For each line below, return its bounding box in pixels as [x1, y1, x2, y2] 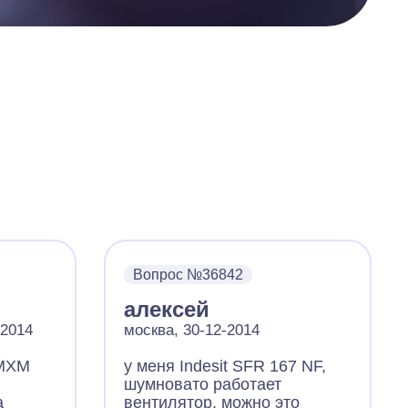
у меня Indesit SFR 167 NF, [124, 357, 327, 375]
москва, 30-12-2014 [124, 321, 260, 339]
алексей [124, 297, 210, 321]
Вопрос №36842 [133, 267, 244, 282]
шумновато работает [124, 375, 282, 393]
